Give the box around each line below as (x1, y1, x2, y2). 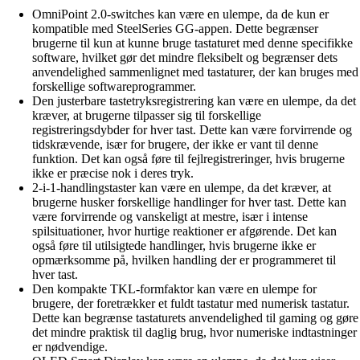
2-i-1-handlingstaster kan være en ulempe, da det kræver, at (32, 180, 331, 194)
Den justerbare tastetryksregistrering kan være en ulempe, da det (32, 93, 356, 108)
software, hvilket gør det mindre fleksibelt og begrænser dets (32, 50, 337, 64)
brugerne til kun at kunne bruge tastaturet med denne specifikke (32, 35, 353, 50)
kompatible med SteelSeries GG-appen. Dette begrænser (32, 21, 318, 35)
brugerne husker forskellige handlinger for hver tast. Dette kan (32, 194, 346, 209)
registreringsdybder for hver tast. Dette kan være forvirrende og (32, 122, 352, 137)
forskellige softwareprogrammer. (32, 79, 196, 93)
